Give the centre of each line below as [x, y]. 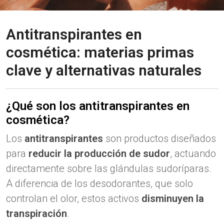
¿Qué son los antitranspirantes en [98, 106]
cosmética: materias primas [100, 52]
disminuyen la [173, 198]
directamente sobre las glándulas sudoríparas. [109, 168]
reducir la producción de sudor [99, 153]
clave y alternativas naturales [104, 70]
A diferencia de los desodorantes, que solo [99, 183]
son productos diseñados [159, 138]
